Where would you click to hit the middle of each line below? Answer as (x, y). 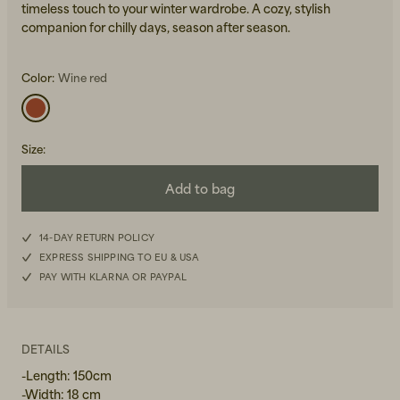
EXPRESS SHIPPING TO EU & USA (120, 257)
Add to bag (200, 188)
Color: (38, 78)
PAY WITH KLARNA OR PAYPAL (113, 277)
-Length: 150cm (67, 375)
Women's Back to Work (285, 198)
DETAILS (46, 349)
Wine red (83, 78)
